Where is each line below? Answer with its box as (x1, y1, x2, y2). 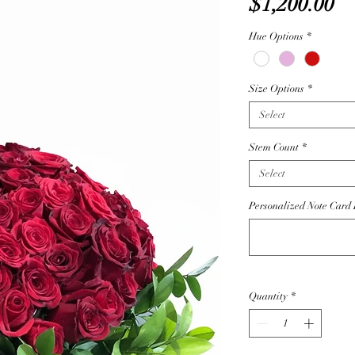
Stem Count (249, 141, 299, 155)
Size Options (249, 82, 304, 96)
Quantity (249, 290, 288, 303)
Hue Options (249, 30, 303, 43)
